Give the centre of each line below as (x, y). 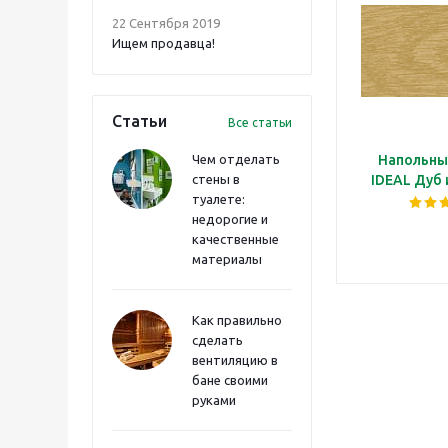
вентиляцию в (235, 360)
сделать (217, 340)
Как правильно (237, 320)
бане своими (230, 380)
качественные (235, 239)
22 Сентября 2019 (166, 23)
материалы (227, 259)
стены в (216, 179)
